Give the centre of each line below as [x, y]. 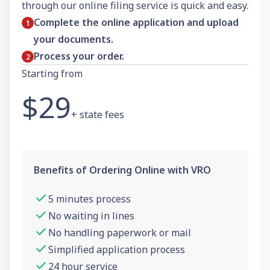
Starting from [52, 73]
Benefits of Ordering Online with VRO [122, 170]
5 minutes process [89, 199]
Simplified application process [117, 249]
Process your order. [79, 56]
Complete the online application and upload [136, 22]
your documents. [74, 39]
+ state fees [98, 114]
